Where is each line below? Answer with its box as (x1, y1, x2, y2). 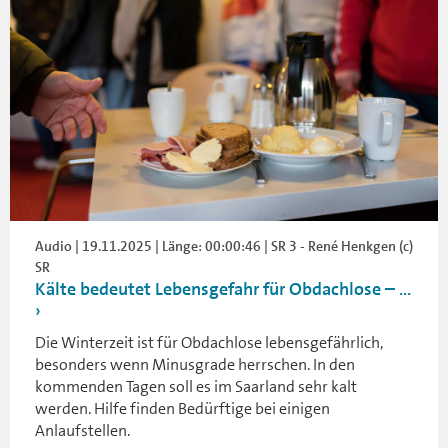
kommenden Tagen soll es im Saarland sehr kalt (35, 376, 357, 397)
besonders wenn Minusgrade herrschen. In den (35, 354, 355, 375)
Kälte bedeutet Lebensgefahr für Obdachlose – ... (35, 277, 411, 301)
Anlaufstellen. (35, 420, 130, 441)
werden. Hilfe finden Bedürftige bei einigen (35, 398, 330, 419)
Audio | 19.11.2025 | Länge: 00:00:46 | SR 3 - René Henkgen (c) (35, 237, 413, 255)
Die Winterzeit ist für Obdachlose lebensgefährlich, (35, 332, 383, 353)
